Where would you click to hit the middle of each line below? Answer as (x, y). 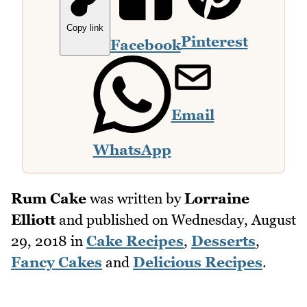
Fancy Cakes (57, 262)
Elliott (33, 219)
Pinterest (214, 41)
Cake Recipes (135, 241)
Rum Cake (49, 198)
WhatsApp (132, 149)
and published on (113, 219)
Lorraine (217, 198)
